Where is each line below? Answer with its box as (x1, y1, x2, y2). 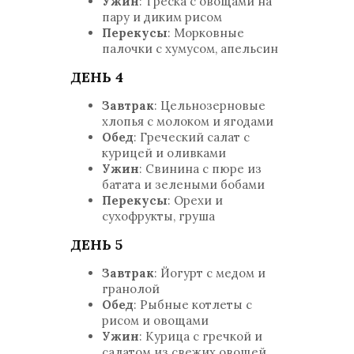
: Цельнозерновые (154, 98, 265, 113)
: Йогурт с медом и (154, 265, 265, 281)
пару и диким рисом (102, 9, 222, 24)
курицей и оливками (102, 145, 226, 160)
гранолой (102, 281, 160, 296)
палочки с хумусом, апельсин (102, 41, 278, 56)
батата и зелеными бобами (102, 177, 265, 192)
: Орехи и (168, 193, 223, 208)
